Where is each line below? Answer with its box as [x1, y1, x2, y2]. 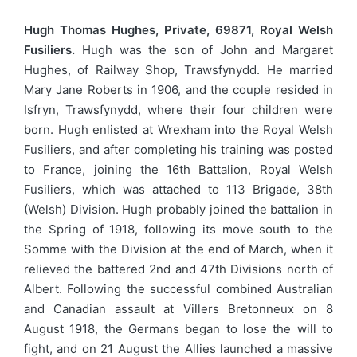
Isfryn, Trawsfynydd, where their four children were [24, 102, 333, 117]
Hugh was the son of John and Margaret [75, 42, 333, 57]
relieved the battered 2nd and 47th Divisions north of [24, 261, 333, 277]
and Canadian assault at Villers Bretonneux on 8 [24, 301, 333, 316]
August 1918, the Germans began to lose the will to [24, 321, 333, 336]
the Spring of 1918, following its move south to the [24, 222, 333, 237]
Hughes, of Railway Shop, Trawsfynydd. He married [24, 62, 333, 77]
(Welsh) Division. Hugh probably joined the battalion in [24, 202, 333, 217]
